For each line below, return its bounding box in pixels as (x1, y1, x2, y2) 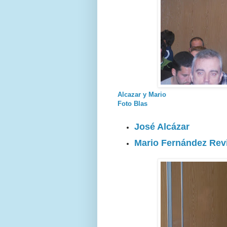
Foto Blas (118, 99, 147, 107)
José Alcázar (134, 122, 190, 132)
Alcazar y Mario (118, 90, 166, 98)
